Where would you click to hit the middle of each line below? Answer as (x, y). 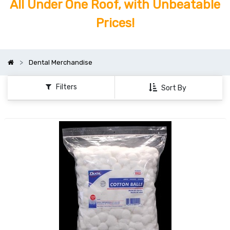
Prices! (115, 23)
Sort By (174, 88)
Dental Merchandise (61, 63)
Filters (66, 87)
